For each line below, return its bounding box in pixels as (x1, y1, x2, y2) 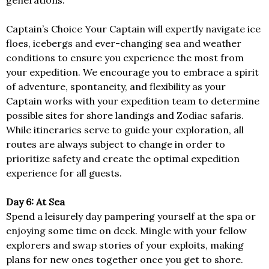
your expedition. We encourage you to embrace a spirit (6, 66, 259, 79)
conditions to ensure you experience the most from (6, 52, 244, 64)
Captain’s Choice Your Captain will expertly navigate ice (6, 23, 261, 35)
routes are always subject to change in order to (6, 138, 225, 151)
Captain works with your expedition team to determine (6, 95, 259, 107)
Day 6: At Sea (6, 196, 65, 208)
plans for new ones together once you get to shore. (6, 253, 243, 266)
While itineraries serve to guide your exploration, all (6, 124, 244, 136)
